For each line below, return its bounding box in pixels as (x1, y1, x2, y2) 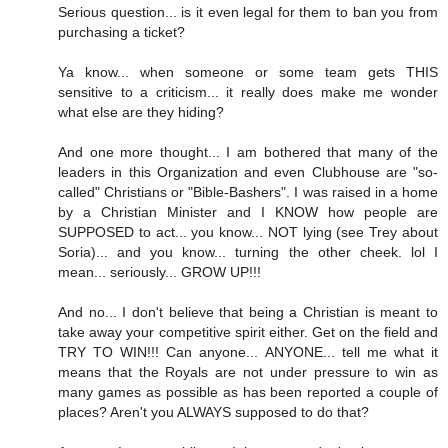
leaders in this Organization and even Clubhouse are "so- (58, 164, 438, 181)
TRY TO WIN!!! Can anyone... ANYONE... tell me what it (58, 344, 438, 361)
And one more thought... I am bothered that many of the (58, 144, 438, 161)
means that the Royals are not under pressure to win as (58, 364, 438, 381)
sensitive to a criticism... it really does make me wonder (58, 84, 438, 101)
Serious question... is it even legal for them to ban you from (58, 4, 438, 21)
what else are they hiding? (58, 104, 224, 121)
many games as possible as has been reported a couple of (58, 384, 438, 401)
